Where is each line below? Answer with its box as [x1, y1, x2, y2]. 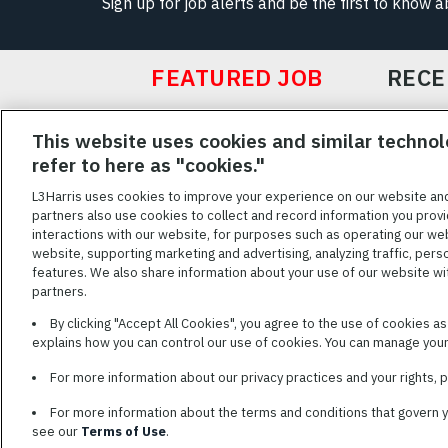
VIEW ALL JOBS [118, 141, 237, 162]
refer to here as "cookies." [32, 152, 265, 177]
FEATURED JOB [151, 62, 323, 93]
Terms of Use [81, 423, 166, 440]
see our [32, 423, 81, 440]
